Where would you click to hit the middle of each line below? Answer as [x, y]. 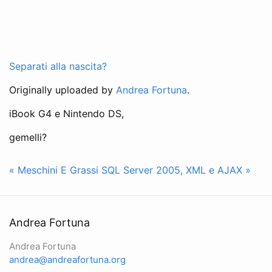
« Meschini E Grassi [54, 170]
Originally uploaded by [63, 90]
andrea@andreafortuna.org [67, 260]
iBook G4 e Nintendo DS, [66, 113]
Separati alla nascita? [58, 66]
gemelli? [28, 137]
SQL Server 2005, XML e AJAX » [176, 170]
